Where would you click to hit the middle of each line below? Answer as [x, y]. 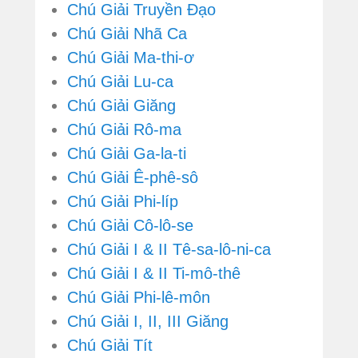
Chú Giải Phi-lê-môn [139, 298]
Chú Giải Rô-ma [124, 130]
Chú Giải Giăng [121, 106]
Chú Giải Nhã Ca [127, 34]
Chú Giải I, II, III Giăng [148, 322]
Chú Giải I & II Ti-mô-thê [154, 274]
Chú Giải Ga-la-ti [127, 154]
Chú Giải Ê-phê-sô [133, 178]
